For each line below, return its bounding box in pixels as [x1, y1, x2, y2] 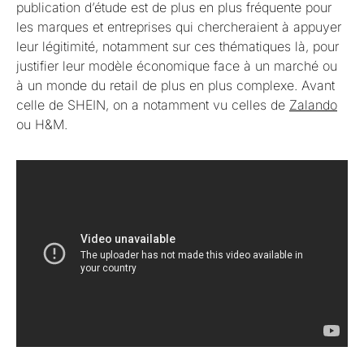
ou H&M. [16, 116, 71, 132]
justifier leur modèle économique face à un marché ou [16, 58, 337, 74]
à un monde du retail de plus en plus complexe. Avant [16, 77, 335, 93]
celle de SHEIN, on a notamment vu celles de [16, 97, 289, 113]
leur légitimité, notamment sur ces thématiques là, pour [16, 38, 339, 54]
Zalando [289, 97, 337, 113]
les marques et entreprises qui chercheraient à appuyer [16, 19, 341, 35]
